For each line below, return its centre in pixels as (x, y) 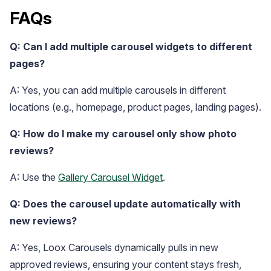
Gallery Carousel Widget (110, 178)
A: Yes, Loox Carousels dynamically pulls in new (114, 248)
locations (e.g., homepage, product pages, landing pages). (135, 107)
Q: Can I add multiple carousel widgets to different (131, 47)
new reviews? (43, 221)
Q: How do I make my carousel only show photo (123, 134)
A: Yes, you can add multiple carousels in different (118, 90)
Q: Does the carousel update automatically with (125, 204)
